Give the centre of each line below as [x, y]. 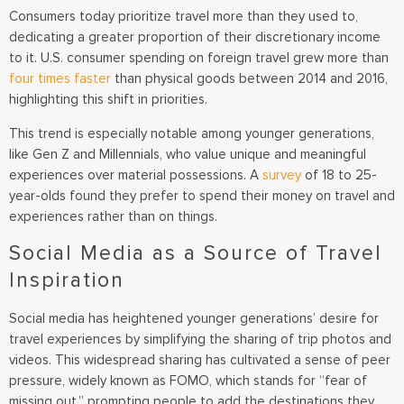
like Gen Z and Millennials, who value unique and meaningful [188, 154]
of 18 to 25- [339, 174]
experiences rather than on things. [115, 216]
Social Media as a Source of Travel [196, 254]
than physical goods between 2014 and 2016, [249, 79]
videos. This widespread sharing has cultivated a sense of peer [200, 360]
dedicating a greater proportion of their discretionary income [195, 37]
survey [282, 174]
